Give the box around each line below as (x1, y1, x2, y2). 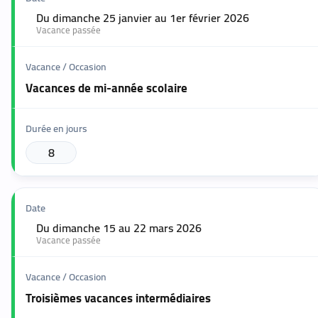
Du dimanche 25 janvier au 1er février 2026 (36, 7, 249, 29)
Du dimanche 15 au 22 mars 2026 (36, 217, 202, 239)
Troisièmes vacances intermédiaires (26, 287, 211, 310)
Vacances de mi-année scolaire (26, 77, 187, 100)
